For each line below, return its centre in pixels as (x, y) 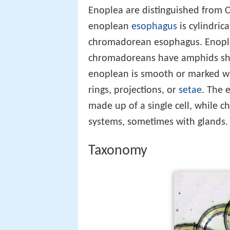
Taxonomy (118, 151)
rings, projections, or (133, 90)
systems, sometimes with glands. (158, 122)
